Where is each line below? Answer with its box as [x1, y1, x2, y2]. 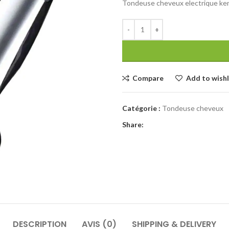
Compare [132, 73, 164, 82]
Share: [122, 120, 144, 129]
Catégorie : [122, 103, 161, 112]
